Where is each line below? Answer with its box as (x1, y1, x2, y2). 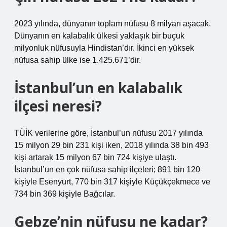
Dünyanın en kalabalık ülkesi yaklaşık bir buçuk (14, 31, 184, 40)
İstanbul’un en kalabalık (14, 78, 182, 97)
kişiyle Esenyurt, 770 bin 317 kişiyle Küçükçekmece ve (14, 177, 210, 186)
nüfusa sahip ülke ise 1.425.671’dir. (14, 56, 141, 64)
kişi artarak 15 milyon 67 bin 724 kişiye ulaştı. (14, 153, 176, 162)
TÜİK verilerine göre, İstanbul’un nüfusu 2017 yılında (14, 129, 203, 137)
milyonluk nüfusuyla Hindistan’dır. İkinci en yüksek (14, 44, 194, 52)
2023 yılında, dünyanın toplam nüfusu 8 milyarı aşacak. (14, 19, 211, 28)
